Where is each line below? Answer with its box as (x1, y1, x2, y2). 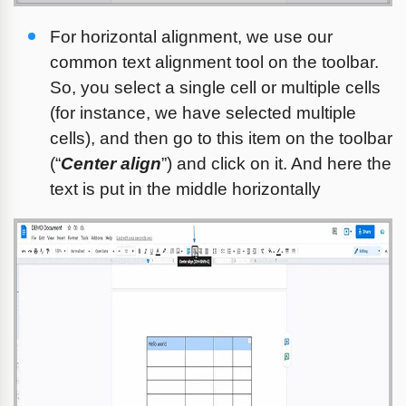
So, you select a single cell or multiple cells (50, 77, 381, 97)
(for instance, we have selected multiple (50, 102, 356, 122)
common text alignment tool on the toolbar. (50, 52, 379, 72)
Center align (61, 153, 161, 173)
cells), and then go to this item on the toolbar (50, 128, 392, 148)
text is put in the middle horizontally (50, 179, 321, 198)
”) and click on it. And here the (161, 153, 391, 173)
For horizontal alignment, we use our (50, 26, 333, 46)
